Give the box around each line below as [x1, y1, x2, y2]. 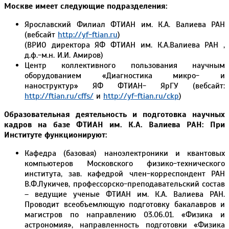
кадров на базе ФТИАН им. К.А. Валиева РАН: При [4, 119, 225, 130]
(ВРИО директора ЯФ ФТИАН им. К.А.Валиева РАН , [25, 39, 225, 50]
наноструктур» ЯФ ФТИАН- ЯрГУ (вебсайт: [25, 80, 225, 91]
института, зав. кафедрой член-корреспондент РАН [25, 168, 225, 179]
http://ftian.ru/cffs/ [25, 90, 94, 101]
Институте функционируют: [4, 129, 107, 140]
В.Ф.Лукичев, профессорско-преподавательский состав [25, 178, 225, 189]
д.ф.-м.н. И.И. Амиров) [25, 50, 103, 60]
